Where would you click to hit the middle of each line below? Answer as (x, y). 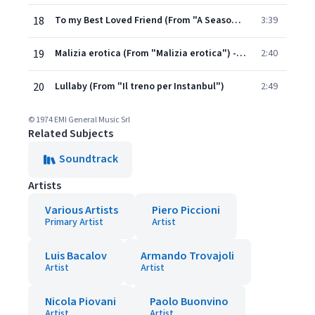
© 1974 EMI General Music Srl (79, 120)
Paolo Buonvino (189, 302)
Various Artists (82, 210)
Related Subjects (71, 134)
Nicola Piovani (81, 302)
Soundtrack (89, 159)
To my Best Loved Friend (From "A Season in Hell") (236, 20)
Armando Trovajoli (187, 256)
